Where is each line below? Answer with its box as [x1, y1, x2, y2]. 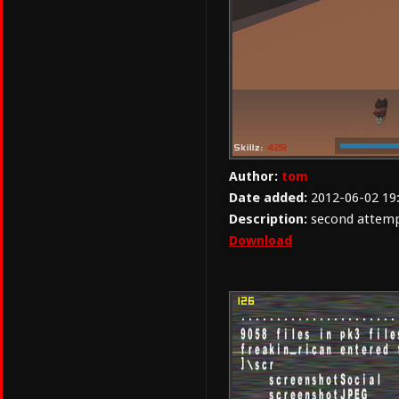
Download [229, 232, 292, 248]
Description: [229, 211, 307, 227]
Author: [229, 168, 278, 184]
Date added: [229, 190, 307, 206]
